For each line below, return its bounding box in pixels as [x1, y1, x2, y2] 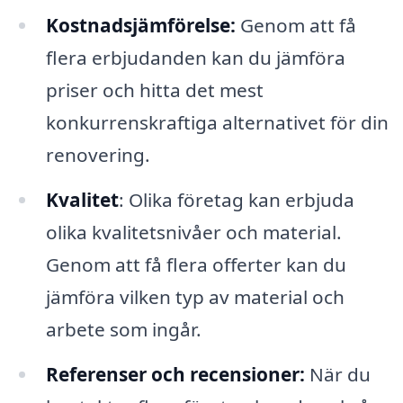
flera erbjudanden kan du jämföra [45, 45, 345, 71]
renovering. [45, 142, 150, 168]
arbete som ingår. [45, 316, 201, 342]
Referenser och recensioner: [45, 361, 305, 387]
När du [304, 361, 371, 387]
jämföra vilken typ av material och [45, 283, 345, 309]
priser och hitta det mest [45, 77, 264, 103]
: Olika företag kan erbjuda [118, 186, 354, 212]
